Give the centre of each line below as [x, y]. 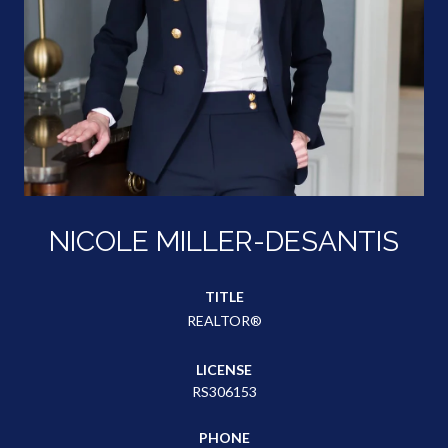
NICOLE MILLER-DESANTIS [224, 241]
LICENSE [224, 369]
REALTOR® [224, 320]
